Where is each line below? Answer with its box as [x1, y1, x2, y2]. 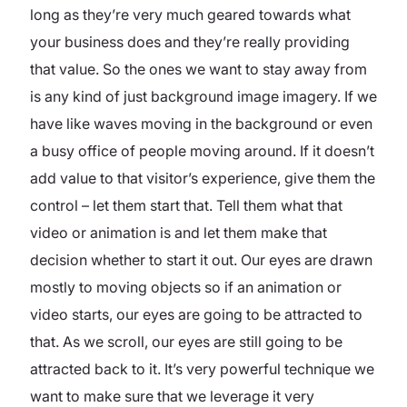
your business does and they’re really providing [30, 32, 350, 51]
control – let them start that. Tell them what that [30, 195, 342, 214]
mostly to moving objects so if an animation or [30, 277, 342, 296]
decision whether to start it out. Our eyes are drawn [30, 250, 372, 269]
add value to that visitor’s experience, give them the [30, 168, 375, 187]
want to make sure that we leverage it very [30, 386, 314, 405]
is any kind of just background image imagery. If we [30, 86, 377, 105]
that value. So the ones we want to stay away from [30, 59, 367, 78]
